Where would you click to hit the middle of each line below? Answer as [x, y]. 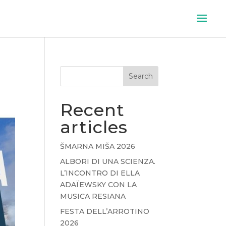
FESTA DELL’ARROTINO [105, 211]
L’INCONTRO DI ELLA [100, 173]
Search [140, 76]
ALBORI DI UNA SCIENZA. [108, 161]
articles [94, 127]
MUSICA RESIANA [93, 196]
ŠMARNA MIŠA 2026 [98, 146]
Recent [93, 110]
